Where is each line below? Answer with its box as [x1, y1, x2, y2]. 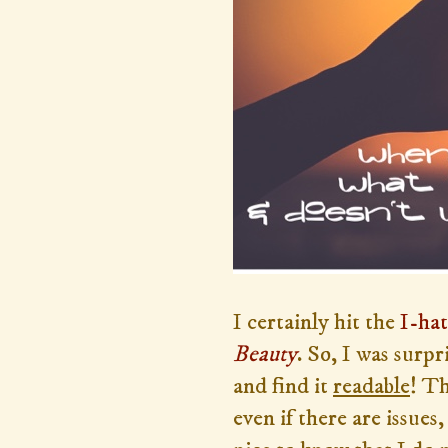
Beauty [233, 339, 297, 369]
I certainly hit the [233, 307, 400, 337]
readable [333, 371, 410, 401]
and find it [233, 371, 333, 401]
